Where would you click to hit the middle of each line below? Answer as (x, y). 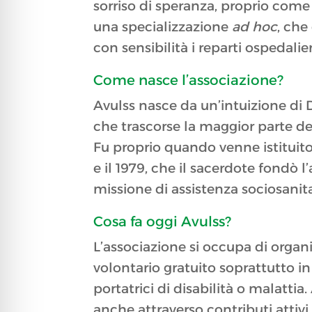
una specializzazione (163, 27)
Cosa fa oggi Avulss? (163, 222)
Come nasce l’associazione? (189, 80)
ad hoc (255, 27)
